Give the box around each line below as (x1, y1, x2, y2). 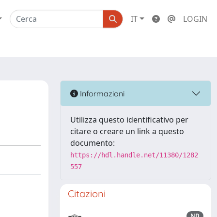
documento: (70, 138, 115, 148)
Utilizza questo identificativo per (70, 114, 188, 125)
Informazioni (78, 88, 124, 98)
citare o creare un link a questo (70, 126, 184, 137)
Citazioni (68, 187, 106, 200)
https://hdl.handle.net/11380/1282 (70, 151, 198, 159)
